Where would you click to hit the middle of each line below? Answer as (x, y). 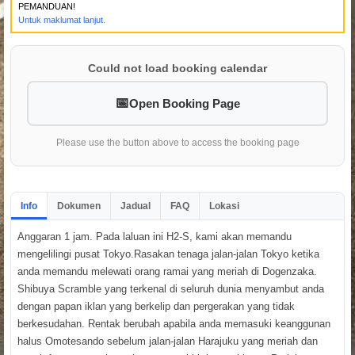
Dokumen (79, 206)
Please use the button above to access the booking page (177, 142)
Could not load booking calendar (177, 68)
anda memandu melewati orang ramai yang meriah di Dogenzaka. (167, 271)
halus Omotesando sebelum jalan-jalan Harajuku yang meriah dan (168, 341)
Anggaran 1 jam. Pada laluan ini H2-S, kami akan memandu (155, 236)
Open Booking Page (185, 103)
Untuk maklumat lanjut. (62, 19)
